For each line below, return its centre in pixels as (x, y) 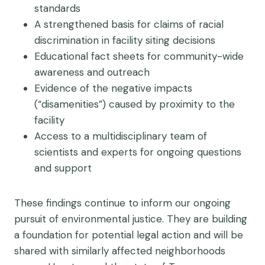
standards (57, 8)
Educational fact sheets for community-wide (139, 56)
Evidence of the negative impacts (113, 88)
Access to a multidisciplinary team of (121, 136)
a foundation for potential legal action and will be (129, 235)
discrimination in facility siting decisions (125, 40)
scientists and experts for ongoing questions (138, 152)
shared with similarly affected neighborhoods (120, 251)
